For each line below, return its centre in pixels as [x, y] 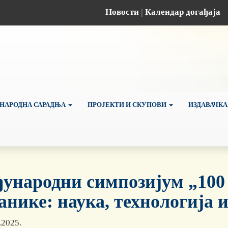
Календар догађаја [183, 12]
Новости [122, 12]
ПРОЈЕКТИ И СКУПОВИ [128, 104]
